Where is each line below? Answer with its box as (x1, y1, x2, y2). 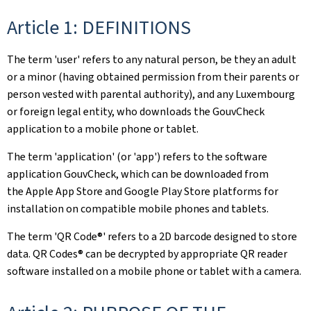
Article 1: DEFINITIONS (7, 15, 191, 40)
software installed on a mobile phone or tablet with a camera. (7, 264, 301, 278)
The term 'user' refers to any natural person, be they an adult (7, 52, 296, 67)
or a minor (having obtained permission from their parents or (7, 69, 299, 84)
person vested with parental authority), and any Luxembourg (7, 87, 295, 101)
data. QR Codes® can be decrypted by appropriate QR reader (7, 246, 287, 261)
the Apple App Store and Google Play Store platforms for (7, 184, 278, 199)
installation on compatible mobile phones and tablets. (7, 201, 269, 216)
